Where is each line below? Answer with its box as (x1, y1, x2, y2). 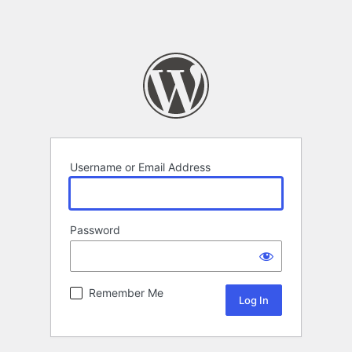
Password (70, 223, 120, 237)
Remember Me (89, 286, 163, 300)
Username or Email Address (70, 160, 211, 174)
